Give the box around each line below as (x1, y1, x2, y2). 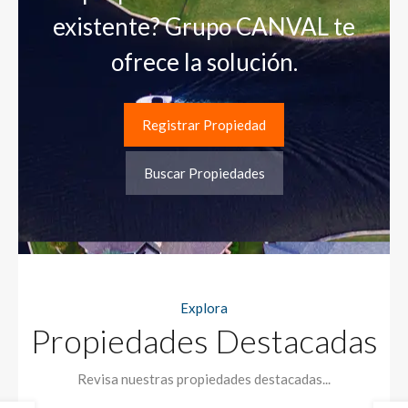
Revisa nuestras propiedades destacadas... (77, 370, 331, 387)
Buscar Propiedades (143, 164, 265, 181)
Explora (180, 299, 228, 316)
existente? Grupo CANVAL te (53, 11, 355, 41)
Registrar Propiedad (142, 116, 266, 133)
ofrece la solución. (110, 46, 298, 76)
